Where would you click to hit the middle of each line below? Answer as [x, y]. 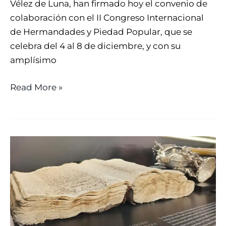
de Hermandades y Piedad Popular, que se [101, 32]
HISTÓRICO [34, 171]
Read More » [36, 87]
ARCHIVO [30, 157]
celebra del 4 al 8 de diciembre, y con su [95, 46]
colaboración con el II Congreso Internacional [107, 18]
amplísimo [33, 60]
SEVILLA [27, 199]
